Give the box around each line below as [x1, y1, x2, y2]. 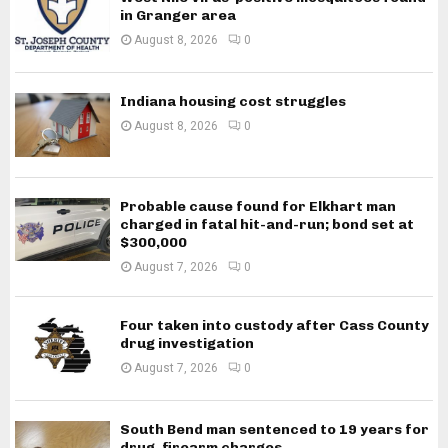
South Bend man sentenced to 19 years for [120, 420, 429, 438]
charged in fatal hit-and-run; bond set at [120, 215, 414, 233]
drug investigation [120, 334, 254, 352]
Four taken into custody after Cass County [120, 316, 429, 334]
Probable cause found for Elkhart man [120, 197, 396, 215]
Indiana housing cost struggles [120, 93, 346, 111]
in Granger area [120, 6, 236, 24]
